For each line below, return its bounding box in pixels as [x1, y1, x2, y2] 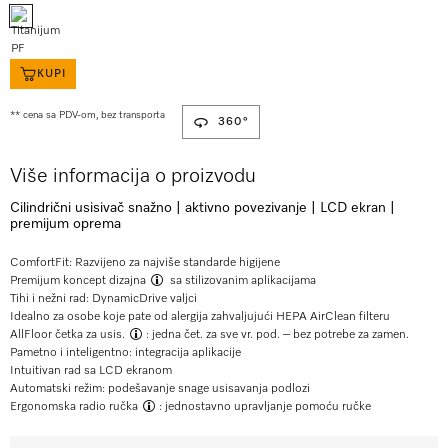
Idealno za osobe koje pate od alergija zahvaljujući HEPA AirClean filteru [10, 311, 390, 323]
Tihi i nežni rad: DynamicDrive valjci [10, 293, 197, 305]
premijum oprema [10, 217, 121, 231]
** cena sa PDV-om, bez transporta [10, 110, 165, 120]
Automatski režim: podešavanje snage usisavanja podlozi [10, 383, 310, 395]
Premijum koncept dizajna [10, 275, 146, 287]
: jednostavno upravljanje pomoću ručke [159, 401, 371, 413]
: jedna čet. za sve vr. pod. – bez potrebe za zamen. [146, 329, 409, 341]
